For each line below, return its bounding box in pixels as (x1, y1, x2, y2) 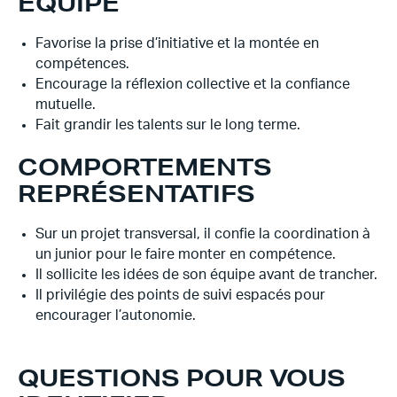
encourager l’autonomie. (35, 308, 196, 323)
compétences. (35, 57, 129, 71)
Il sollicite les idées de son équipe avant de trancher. (35, 268, 378, 282)
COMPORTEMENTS (18, 152, 272, 181)
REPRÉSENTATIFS (18, 179, 255, 207)
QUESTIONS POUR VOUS (18, 363, 346, 392)
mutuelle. (35, 97, 96, 112)
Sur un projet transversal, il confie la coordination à (35, 227, 370, 241)
